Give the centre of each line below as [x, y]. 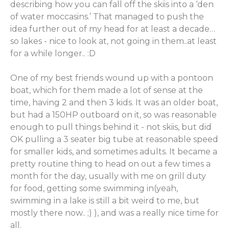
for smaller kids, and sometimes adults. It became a [114, 152]
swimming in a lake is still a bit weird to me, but [105, 201]
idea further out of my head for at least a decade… [113, 29]
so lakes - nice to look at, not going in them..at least [113, 41]
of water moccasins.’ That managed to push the [107, 17]
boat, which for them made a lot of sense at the [107, 90]
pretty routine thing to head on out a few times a [110, 164]
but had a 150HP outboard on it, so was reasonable [113, 115]
